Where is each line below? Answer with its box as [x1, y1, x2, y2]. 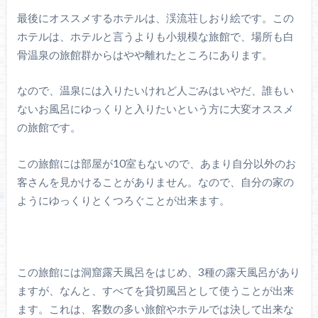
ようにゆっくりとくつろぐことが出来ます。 [16, 193, 230, 207]
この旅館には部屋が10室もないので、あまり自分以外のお [16, 156, 296, 170]
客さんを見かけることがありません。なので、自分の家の [16, 175, 294, 188]
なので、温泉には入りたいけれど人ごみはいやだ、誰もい [16, 84, 294, 97]
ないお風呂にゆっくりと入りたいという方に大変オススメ [16, 102, 294, 116]
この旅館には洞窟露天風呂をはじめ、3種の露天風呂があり [16, 265, 300, 278]
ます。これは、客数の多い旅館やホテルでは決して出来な [16, 302, 294, 315]
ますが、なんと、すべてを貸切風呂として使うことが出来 [16, 283, 294, 297]
